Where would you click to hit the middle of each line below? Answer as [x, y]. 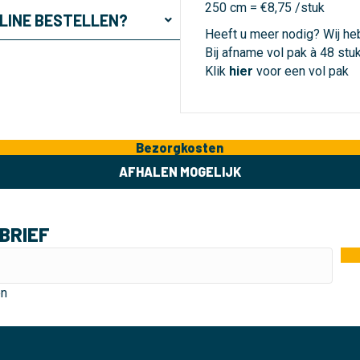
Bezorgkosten [180, 147]
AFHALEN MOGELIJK [180, 172]
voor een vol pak [301, 71]
